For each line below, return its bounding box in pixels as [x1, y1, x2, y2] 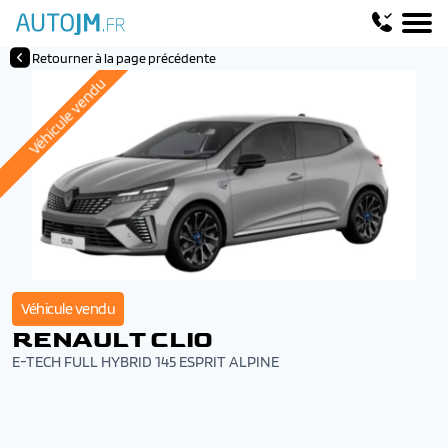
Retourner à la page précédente [32, 50, 216, 66]
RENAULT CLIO [12, 325, 214, 354]
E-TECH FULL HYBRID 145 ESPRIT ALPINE [12, 352, 279, 371]
